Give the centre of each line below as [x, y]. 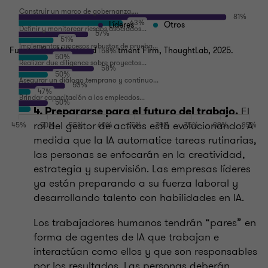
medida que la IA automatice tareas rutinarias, [145, 140]
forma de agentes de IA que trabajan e [126, 237]
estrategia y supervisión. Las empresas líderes [142, 169]
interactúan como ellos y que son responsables [145, 252]
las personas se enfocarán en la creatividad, [139, 155]
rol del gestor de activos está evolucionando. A [143, 126]
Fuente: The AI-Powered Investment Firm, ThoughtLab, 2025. [121, 51]
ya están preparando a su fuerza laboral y [136, 183]
